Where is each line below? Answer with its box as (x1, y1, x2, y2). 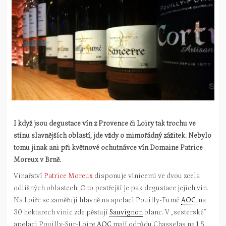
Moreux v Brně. (14, 156, 61, 164)
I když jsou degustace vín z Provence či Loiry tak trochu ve (14, 120, 196, 128)
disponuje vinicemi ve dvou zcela (93, 172, 200, 180)
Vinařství (14, 172, 44, 180)
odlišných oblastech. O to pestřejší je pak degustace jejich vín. (14, 184, 208, 192)
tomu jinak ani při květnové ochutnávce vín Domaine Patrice (14, 144, 203, 152)
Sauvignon (109, 208, 143, 216)
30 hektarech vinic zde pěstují (14, 208, 109, 216)
